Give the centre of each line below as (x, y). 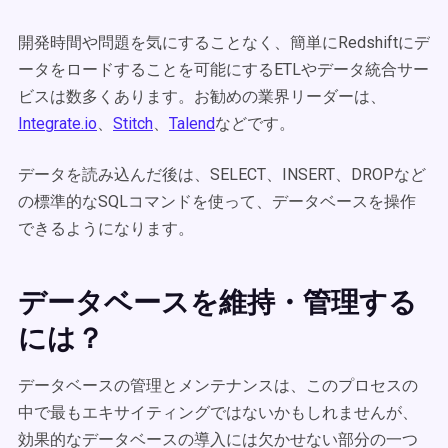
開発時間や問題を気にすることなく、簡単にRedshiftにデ (224, 42)
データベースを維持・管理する (217, 302)
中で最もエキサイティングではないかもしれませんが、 (218, 412)
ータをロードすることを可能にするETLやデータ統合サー (223, 69)
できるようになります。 (106, 228)
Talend (192, 123)
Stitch (133, 123)
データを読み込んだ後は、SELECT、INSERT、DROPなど (222, 174)
